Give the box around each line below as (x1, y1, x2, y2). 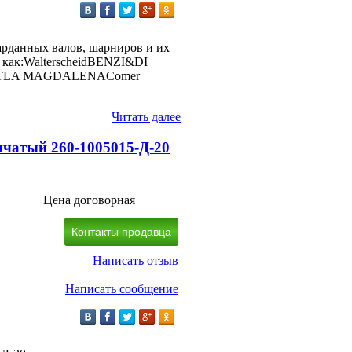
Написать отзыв (93, 253, 178, 267)
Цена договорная (43, 192, 135, 207)
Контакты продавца (71, 225, 171, 238)
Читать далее (112, 110, 181, 124)
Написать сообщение (65, 281, 178, 295)
